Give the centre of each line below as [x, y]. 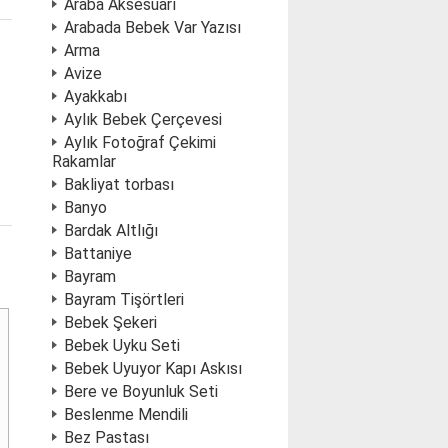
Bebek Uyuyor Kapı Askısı [153, 368]
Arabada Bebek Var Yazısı [152, 27]
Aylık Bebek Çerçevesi [143, 119]
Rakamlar [84, 161]
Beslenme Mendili [126, 414]
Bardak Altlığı [111, 230]
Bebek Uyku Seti [122, 345]
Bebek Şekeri [110, 322]
